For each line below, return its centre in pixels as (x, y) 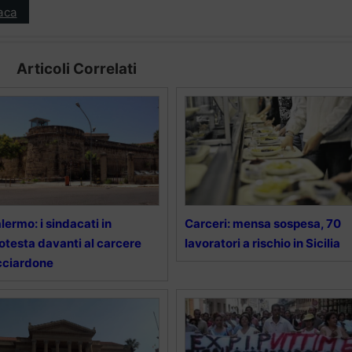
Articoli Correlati (76, 69)
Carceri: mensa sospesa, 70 (262, 224)
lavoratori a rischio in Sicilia (262, 244)
